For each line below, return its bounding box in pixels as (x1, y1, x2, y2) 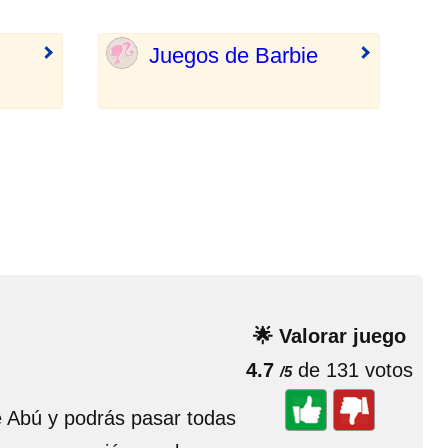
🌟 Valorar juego (253, 325, 406, 347)
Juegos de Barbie (149, 43, 318, 68)
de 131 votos (292, 359, 413, 381)
